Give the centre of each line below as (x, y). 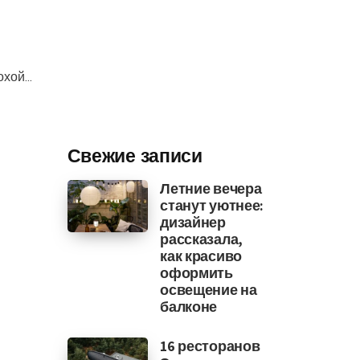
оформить (196, 273)
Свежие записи (135, 157)
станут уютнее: (212, 205)
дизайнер (193, 222)
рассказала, (201, 239)
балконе (189, 307)
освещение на (209, 290)
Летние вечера (211, 188)
